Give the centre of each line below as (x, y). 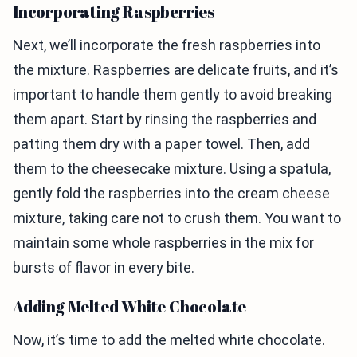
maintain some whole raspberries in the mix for (163, 243)
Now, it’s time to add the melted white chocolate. (169, 340)
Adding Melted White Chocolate (130, 307)
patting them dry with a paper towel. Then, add (161, 144)
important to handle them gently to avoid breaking (173, 95)
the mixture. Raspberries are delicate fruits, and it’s (176, 70)
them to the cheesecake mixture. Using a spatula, (172, 169)
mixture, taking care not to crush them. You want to (177, 218)
